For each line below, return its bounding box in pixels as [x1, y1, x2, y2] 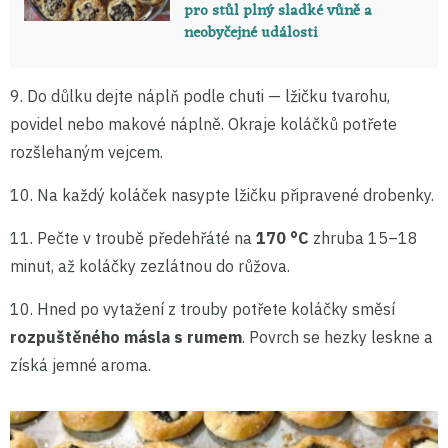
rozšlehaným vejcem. [10, 141, 163, 162]
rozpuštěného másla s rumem [10, 326, 242, 347]
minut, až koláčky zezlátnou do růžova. [10, 255, 290, 276]
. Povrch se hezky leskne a [242, 326, 433, 347]
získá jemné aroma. [10, 354, 151, 375]
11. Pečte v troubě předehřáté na [10, 227, 256, 248]
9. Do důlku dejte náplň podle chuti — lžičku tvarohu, [10, 85, 390, 106]
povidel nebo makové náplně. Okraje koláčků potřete [10, 113, 397, 134]
